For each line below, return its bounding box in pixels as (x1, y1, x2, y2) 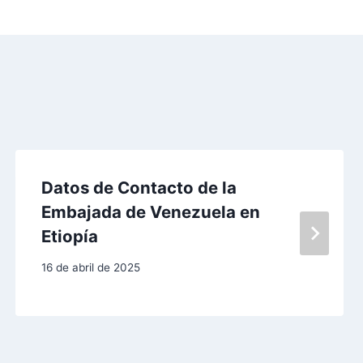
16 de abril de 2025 (41, 261, 140, 275)
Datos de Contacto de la (41, 177, 237, 198)
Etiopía (41, 225, 98, 246)
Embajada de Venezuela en (41, 201, 260, 222)
